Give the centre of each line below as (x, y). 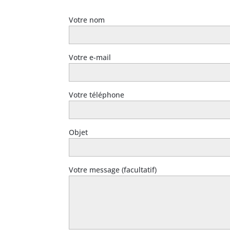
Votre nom (87, 20)
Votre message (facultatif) (113, 170)
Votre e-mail (90, 57)
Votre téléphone (97, 95)
